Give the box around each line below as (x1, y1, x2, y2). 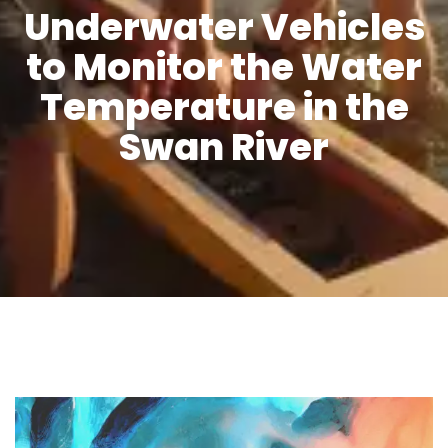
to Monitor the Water (26, 40, 422, 93)
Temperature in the (39, 80, 409, 133)
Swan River (119, 120, 329, 173)
